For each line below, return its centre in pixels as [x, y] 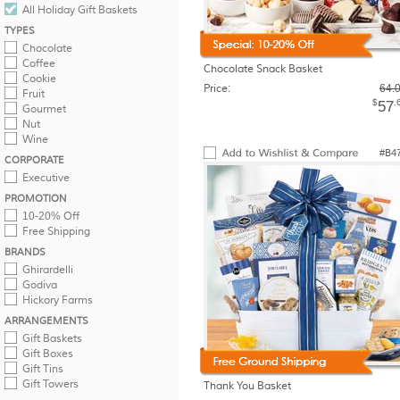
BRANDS [25, 252]
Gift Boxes [48, 354]
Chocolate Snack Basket [263, 69]
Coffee [39, 63]
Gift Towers [50, 384]
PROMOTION [36, 198]
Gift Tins [43, 369]
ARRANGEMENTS [46, 321]
